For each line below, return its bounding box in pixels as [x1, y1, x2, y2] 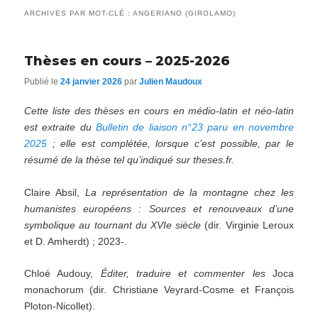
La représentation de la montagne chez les [84, 186, 294, 198]
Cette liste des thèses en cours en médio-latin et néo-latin [24, 104, 294, 116]
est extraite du [24, 121, 97, 133]
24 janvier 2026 [60, 76, 123, 87]
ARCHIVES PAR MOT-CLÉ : [24, 9, 133, 18]
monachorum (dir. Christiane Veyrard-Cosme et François [24, 284, 294, 296]
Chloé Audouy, [24, 268, 101, 280]
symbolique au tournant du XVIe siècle [24, 219, 202, 231]
